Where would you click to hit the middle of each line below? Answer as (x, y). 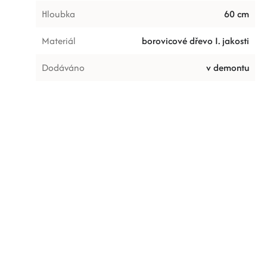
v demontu (227, 68)
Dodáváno (63, 68)
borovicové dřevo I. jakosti (195, 41)
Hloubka (58, 14)
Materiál (58, 41)
